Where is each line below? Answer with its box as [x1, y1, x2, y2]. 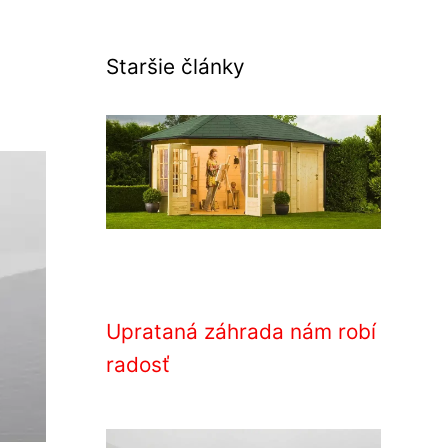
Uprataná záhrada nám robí [106, 319, 376, 344]
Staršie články [106, 54, 245, 79]
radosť [106, 352, 170, 377]
